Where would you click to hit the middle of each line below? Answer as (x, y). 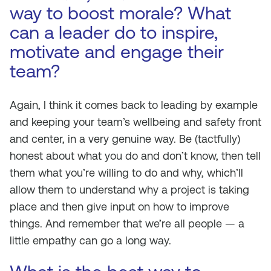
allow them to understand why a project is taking (129, 190)
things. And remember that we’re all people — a (127, 224)
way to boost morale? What (120, 13)
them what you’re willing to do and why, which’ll (126, 173)
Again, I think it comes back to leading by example (134, 105)
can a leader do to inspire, (114, 32)
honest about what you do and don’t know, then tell (135, 156)
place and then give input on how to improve (119, 207)
